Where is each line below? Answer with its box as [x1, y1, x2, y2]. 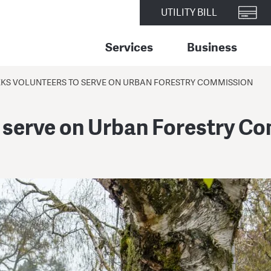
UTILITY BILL [161, 6, 217, 19]
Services [105, 38, 153, 55]
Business [187, 38, 237, 55]
